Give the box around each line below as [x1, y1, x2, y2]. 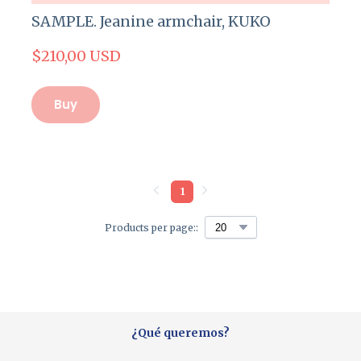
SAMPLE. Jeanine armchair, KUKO [31, 12, 271, 31]
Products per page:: [104, 222, 198, 234]
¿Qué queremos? [131, 326, 230, 341]
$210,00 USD [31, 47, 121, 66]
